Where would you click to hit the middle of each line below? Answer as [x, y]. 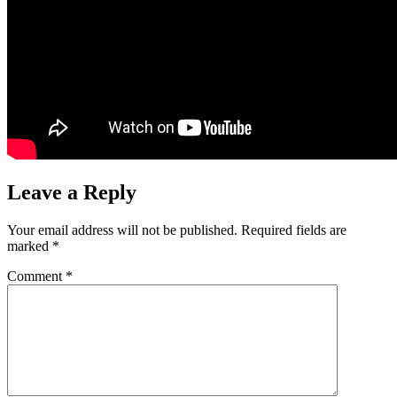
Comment [36, 276]
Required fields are [294, 230]
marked [30, 245]
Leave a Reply [72, 192]
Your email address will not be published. [122, 230]
